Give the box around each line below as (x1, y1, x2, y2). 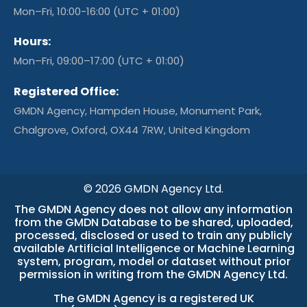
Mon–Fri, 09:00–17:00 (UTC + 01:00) (14, 53, 184, 69)
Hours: (14, 34, 51, 50)
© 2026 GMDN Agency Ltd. (84, 180, 223, 197)
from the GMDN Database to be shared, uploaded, (14, 214, 293, 230)
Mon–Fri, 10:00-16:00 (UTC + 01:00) (14, 3, 180, 19)
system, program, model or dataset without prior (16, 253, 291, 269)
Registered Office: (14, 83, 119, 99)
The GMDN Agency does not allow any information (14, 201, 293, 217)
